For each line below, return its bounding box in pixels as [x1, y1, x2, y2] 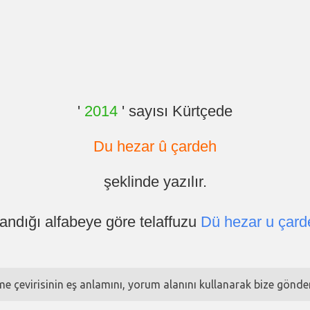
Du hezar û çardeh [93, 137, 217, 155]
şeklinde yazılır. [103, 172, 207, 190]
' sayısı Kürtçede [118, 102, 232, 120]
